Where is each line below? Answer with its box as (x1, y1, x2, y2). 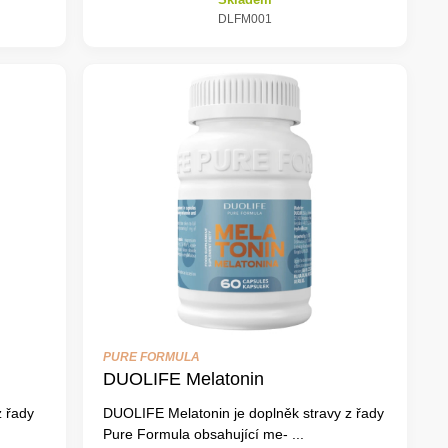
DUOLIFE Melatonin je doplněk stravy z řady (102, 404, 384, 421)
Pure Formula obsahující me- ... (102, 425, 304, 442)
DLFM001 (217, 11, 272, 26)
